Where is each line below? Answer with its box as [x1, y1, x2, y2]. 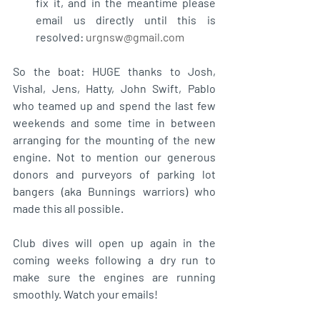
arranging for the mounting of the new [13, 132, 216, 146]
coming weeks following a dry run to [13, 252, 216, 266]
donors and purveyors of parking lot [13, 166, 216, 181]
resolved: [36, 29, 86, 44]
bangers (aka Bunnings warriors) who [13, 184, 216, 198]
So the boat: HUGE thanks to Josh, [13, 64, 216, 78]
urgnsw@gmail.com [86, 29, 184, 44]
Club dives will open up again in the [13, 235, 216, 249]
